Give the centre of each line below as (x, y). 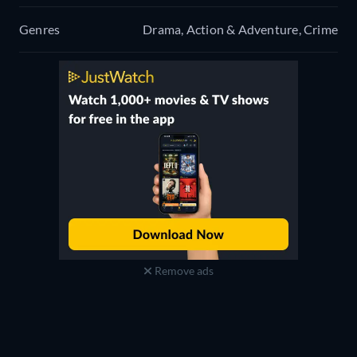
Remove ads (182, 271)
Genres (40, 29)
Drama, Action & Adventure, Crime (240, 29)
